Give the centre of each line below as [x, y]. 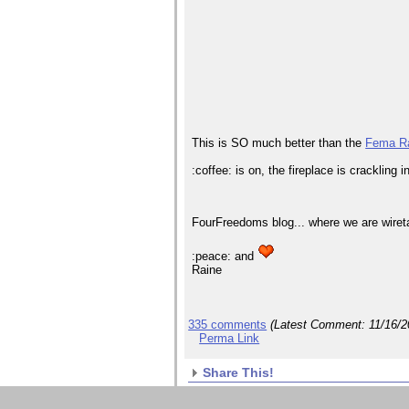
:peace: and [225, 257]
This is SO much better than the [279, 143]
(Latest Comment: [320, 325]
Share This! [239, 373]
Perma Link [230, 339]
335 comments [228, 325]
